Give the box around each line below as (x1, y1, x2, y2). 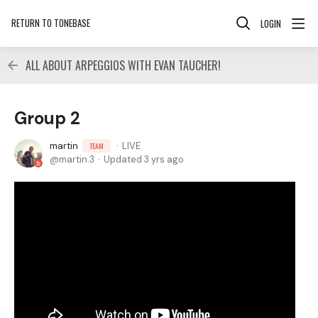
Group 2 (14, 107, 80, 129)
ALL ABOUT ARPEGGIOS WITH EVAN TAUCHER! (26, 56, 221, 74)
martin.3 (59, 153, 94, 165)
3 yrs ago (144, 153, 184, 165)
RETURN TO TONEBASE (11, 16, 90, 30)
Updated (104, 153, 144, 165)
